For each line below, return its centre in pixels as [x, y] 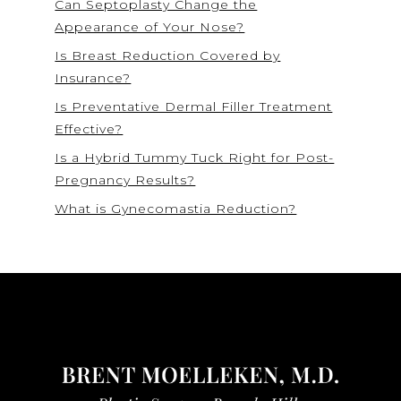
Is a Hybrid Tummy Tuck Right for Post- [195, 158]
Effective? [89, 129]
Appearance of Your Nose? [150, 27]
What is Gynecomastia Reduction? [176, 209]
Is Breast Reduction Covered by [168, 56]
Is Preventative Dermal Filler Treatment [194, 107]
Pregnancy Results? [125, 180]
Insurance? [93, 78]
